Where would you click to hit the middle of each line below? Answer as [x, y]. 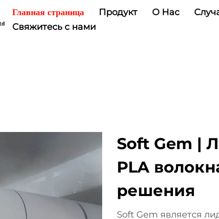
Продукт [118, 12]
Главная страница [48, 12]
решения [156, 190]
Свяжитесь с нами [54, 27]
